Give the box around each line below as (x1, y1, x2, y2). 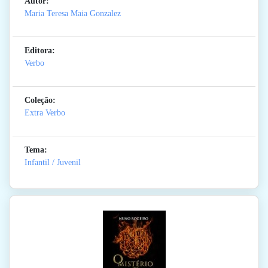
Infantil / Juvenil (25, 158, 81, 167)
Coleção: (25, 96, 56, 105)
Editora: (25, 46, 55, 56)
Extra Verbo (25, 108, 65, 118)
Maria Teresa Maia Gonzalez (25, 9, 121, 19)
